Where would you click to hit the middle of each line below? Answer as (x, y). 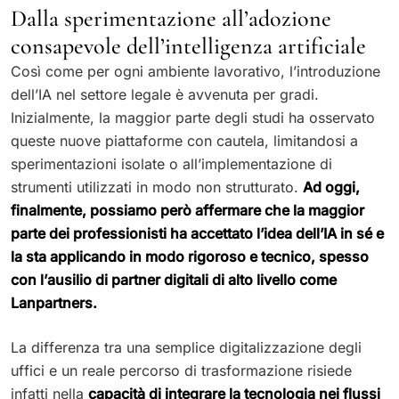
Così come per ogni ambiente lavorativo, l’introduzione (195, 71)
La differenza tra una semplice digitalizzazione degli (186, 347)
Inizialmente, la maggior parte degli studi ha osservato (193, 117)
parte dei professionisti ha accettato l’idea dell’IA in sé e (197, 233)
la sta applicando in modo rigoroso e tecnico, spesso (190, 256)
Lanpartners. (54, 302)
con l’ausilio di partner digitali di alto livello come (174, 279)
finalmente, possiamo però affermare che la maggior (187, 210)
